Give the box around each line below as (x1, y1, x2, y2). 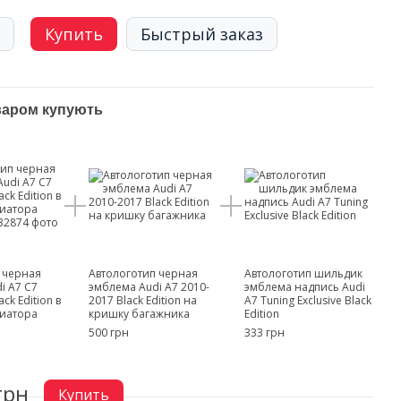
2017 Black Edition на (88, 293, 197, 308)
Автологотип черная (88, 266, 198, 281)
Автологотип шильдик (244, 266, 363, 281)
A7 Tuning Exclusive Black (244, 293, 372, 308)
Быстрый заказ (141, 23, 264, 45)
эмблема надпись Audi (244, 279, 366, 294)
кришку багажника (88, 306, 190, 321)
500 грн (88, 325, 129, 340)
